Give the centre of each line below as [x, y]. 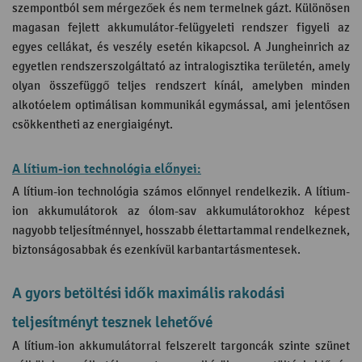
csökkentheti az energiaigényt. [94, 125]
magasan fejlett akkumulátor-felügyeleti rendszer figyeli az [181, 28]
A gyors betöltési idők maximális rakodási [148, 294]
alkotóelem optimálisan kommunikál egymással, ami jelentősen [181, 105]
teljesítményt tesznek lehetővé [112, 323]
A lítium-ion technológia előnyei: [107, 169]
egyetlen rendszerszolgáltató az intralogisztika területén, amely [181, 67]
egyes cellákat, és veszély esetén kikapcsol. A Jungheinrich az [181, 47]
